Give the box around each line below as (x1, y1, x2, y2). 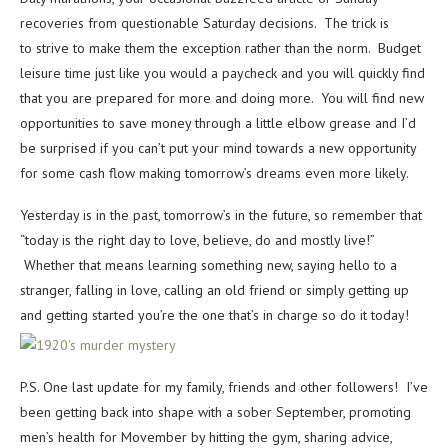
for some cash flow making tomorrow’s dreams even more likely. (20, 164, 409, 183)
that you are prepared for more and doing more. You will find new (20, 89, 424, 108)
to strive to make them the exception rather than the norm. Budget (20, 39, 421, 58)
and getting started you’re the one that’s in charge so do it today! (20, 306, 409, 325)
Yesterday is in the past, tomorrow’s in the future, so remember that (20, 206, 422, 225)
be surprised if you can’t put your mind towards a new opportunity (20, 139, 416, 158)
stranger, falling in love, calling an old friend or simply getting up (20, 281, 409, 300)
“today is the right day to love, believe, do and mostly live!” (20, 231, 374, 250)
